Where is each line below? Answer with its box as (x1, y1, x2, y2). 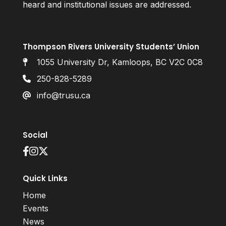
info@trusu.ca (36, 90, 90, 100)
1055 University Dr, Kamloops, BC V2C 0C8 (36, 57, 203, 68)
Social (22, 130, 47, 141)
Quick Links (22, 173, 68, 184)
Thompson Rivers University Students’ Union (22, 41, 199, 52)
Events (22, 203, 48, 214)
